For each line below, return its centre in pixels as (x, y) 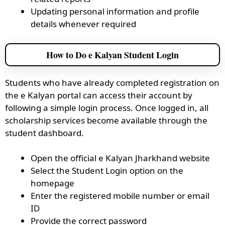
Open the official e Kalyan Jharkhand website (120, 158)
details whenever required (83, 24)
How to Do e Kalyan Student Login (113, 54)
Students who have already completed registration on (112, 82)
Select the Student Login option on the (107, 171)
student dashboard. (44, 133)
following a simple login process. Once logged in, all (107, 107)
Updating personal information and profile (115, 11)
